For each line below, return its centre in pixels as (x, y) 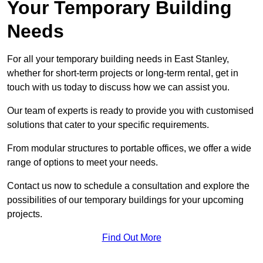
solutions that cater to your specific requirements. (108, 125)
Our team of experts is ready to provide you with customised (130, 111)
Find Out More (131, 238)
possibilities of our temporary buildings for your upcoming (125, 200)
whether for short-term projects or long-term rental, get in (123, 73)
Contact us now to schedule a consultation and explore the (128, 186)
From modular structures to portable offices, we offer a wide (129, 149)
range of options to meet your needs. (82, 163)
